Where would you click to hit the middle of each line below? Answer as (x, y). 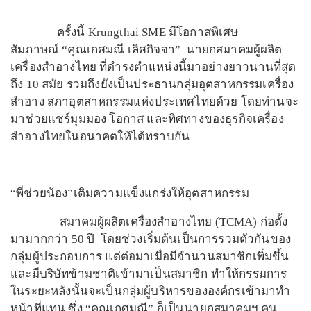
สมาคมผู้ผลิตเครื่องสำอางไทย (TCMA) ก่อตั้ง (149, 222)
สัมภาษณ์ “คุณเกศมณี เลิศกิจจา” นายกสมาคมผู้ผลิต (146, 50)
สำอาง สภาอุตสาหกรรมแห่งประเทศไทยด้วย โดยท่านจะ (154, 102)
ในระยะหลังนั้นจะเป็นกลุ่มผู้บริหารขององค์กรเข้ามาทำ (151, 292)
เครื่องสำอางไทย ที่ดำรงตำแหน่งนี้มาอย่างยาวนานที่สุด (153, 67)
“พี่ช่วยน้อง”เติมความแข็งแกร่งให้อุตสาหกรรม (130, 194)
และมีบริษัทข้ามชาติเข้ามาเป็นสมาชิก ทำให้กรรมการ (149, 274)
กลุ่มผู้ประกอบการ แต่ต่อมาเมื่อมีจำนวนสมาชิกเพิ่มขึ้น (150, 257)
